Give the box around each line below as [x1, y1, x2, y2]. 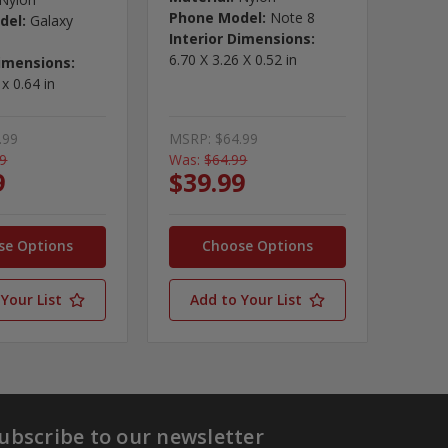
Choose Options [202, 235, 313, 255]
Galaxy [30, 10, 74, 30]
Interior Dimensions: [169, 28, 316, 48]
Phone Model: [169, 7, 267, 27]
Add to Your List [190, 289, 302, 309]
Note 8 [270, 7, 316, 27]
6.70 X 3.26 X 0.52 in [169, 49, 298, 69]
